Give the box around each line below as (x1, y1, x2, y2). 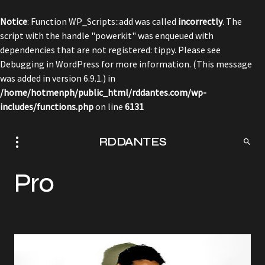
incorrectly (178, 15, 222, 27)
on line (93, 101, 125, 112)
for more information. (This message (99, 58, 252, 70)
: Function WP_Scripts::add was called (27, 15, 178, 27)
